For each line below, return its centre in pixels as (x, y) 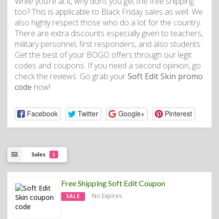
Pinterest (178, 114)
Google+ (131, 114)
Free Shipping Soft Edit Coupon (113, 183)
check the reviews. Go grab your (71, 76)
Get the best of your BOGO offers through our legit (103, 55)
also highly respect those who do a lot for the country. (108, 22)
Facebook (42, 114)
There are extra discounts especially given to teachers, (109, 33)
